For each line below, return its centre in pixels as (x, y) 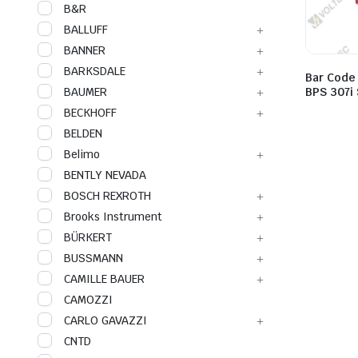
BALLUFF (86, 30)
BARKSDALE (95, 71)
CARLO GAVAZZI (105, 320)
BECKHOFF (90, 113)
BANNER (85, 50)
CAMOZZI (88, 300)
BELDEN (83, 133)
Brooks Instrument (113, 217)
